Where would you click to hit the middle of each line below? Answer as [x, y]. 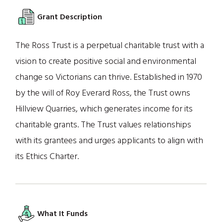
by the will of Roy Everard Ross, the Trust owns [103, 93]
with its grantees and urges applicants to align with [110, 140]
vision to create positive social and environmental [106, 61]
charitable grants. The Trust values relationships [104, 125]
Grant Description [70, 17]
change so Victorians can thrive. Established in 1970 [109, 77]
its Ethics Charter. [47, 156]
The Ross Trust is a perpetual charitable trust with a [110, 45]
